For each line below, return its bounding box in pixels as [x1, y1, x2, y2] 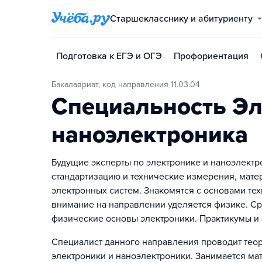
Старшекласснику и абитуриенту [116, 13, 253, 25]
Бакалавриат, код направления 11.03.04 [56, 80, 200, 89]
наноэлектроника [51, 120, 248, 149]
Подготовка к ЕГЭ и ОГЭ [56, 50, 162, 62]
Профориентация [174, 50, 249, 62]
